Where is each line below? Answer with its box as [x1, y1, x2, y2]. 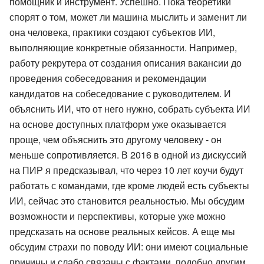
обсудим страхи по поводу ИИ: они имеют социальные [9, 240, 248, 253]
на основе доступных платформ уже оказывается [9, 117, 226, 131]
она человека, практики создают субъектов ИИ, [9, 25, 215, 39]
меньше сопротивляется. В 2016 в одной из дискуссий [9, 148, 246, 161]
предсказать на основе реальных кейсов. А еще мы [9, 225, 235, 238]
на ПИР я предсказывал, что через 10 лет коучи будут [9, 163, 243, 177]
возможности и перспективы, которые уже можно [9, 209, 226, 223]
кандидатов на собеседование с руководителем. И [9, 87, 231, 100]
